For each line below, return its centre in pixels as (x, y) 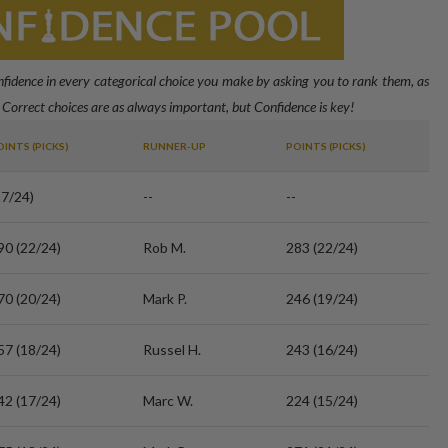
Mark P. (165, 298)
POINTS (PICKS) (326, 146)
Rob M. (164, 247)
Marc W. (168, 400)
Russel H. (172, 349)
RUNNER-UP (174, 146)
